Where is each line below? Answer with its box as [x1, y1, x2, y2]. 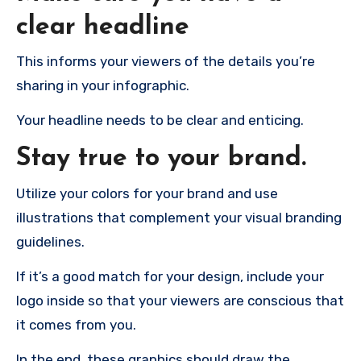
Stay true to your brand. [16, 146, 306, 172]
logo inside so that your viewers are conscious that [16, 292, 344, 309]
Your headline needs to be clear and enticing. [16, 112, 304, 129]
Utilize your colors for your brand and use [16, 185, 278, 201]
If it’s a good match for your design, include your [16, 268, 324, 284]
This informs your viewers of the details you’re [16, 53, 315, 70]
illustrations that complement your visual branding [16, 209, 342, 226]
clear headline [16, 14, 189, 40]
